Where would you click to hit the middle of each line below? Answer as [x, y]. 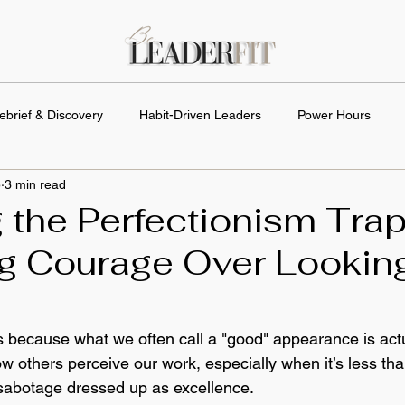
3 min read [35, 184]
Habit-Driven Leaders [200, 114]
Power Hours [334, 114]
